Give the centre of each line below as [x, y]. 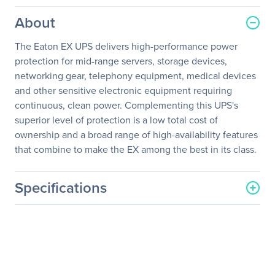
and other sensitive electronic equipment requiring [123, 90]
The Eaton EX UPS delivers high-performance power [126, 46]
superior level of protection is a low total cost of [116, 120]
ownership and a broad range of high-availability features [136, 134]
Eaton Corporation [183, 236]
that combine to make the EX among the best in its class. [136, 149]
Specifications [61, 188]
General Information [69, 211]
